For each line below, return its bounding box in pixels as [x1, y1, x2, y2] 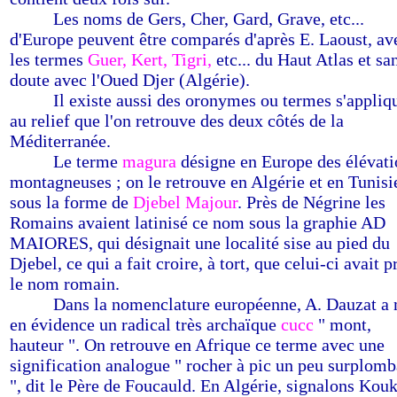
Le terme [53, 152, 122, 171]
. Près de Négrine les [237, 192, 385, 212]
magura [122, 152, 176, 171]
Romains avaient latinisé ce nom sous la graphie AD [10, 213, 385, 232]
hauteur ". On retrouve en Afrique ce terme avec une [10, 335, 385, 354]
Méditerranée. [10, 131, 111, 151]
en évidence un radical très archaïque [10, 315, 281, 334]
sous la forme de [10, 192, 128, 212]
